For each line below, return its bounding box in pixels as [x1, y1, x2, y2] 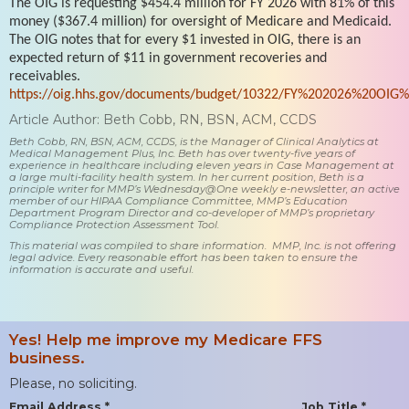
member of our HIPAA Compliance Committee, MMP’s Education [9, 194, 348, 207]
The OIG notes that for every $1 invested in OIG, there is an [9, 32, 361, 47]
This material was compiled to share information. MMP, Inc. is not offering [9, 238, 396, 252]
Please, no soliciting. [9, 374, 137, 392]
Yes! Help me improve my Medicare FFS [9, 330, 322, 349]
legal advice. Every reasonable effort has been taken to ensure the [9, 250, 358, 264]
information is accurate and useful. [9, 262, 194, 276]
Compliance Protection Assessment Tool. [9, 217, 219, 231]
